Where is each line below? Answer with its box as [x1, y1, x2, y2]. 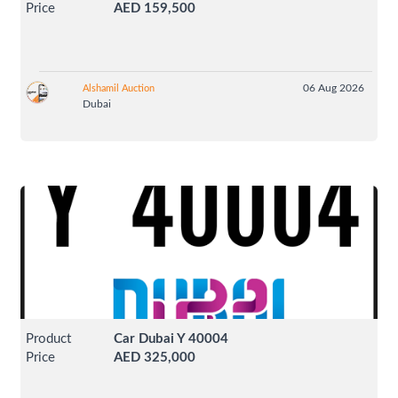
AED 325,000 [114, 351, 196, 365]
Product [26, 332, 72, 346]
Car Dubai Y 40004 [114, 332, 229, 346]
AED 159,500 [114, 2, 196, 16]
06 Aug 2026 [302, 83, 364, 94]
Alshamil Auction [82, 84, 155, 94]
